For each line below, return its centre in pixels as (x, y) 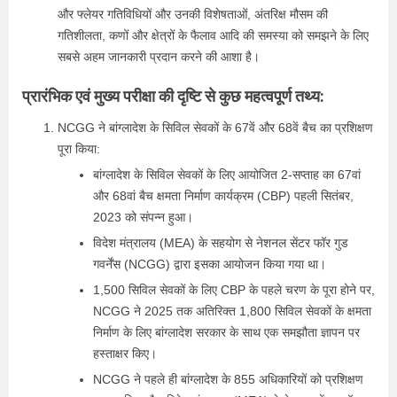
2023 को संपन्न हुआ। (143, 217)
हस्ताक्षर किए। (125, 354)
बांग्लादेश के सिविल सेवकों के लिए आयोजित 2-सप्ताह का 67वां (227, 175)
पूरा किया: (79, 149)
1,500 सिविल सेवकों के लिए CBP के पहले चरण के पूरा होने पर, (234, 290)
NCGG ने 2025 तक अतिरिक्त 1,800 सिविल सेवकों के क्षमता (232, 311)
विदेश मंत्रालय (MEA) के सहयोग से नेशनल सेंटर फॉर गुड (221, 243)
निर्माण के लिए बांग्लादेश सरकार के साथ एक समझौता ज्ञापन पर (226, 332)
